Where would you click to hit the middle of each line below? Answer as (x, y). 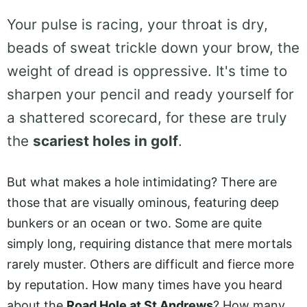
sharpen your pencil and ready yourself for (150, 95)
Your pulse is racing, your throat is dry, (137, 25)
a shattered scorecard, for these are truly (147, 118)
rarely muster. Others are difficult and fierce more (150, 264)
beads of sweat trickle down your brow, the (153, 48)
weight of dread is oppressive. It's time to (147, 71)
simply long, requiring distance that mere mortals (149, 244)
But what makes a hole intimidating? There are (142, 182)
